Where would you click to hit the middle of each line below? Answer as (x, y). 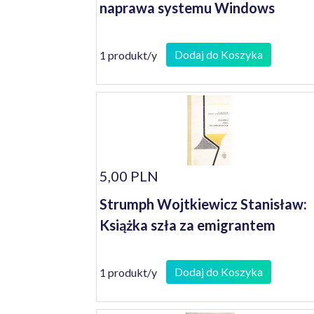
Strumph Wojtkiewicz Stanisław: (203, 204)
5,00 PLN (129, 176)
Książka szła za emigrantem (187, 225)
